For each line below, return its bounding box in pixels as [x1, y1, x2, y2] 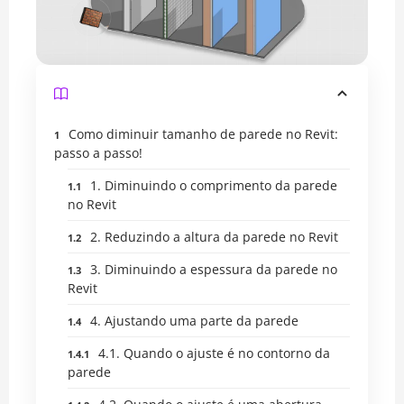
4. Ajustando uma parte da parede [90, 311, 298, 329]
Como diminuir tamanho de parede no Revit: [69, 124, 338, 142]
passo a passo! [54, 143, 142, 161]
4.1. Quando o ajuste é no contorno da [98, 344, 330, 362]
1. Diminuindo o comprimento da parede [90, 176, 337, 194]
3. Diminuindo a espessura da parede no [90, 260, 337, 278]
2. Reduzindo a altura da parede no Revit [90, 227, 338, 245]
